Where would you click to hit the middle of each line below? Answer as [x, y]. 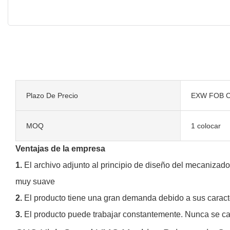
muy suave [35, 181]
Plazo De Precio [52, 95]
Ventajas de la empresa [60, 148]
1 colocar [206, 126]
